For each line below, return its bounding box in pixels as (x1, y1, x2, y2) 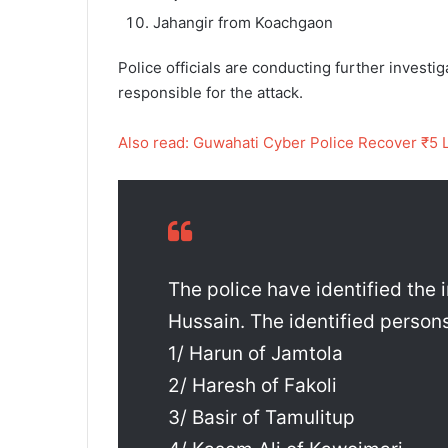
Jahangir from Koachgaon (153, 12, 333, 32)
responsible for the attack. (118, 82, 303, 102)
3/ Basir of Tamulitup (168, 405, 355, 429)
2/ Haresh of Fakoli (168, 373, 337, 397)
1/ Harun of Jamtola (168, 341, 343, 365)
